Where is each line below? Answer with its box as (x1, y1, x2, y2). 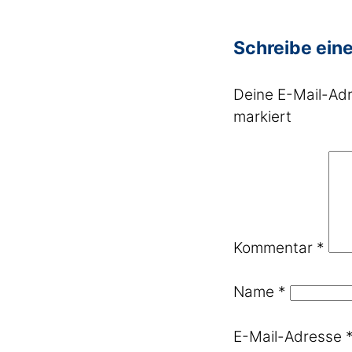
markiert (233, 108, 291, 126)
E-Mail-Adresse (233, 327, 346, 346)
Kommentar (233, 238, 317, 257)
